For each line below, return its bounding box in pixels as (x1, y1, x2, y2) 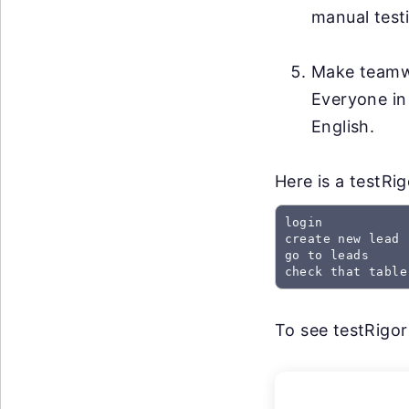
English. (311, 117, 375, 136)
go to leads (284, 247, 369, 262)
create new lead (284, 231, 400, 246)
